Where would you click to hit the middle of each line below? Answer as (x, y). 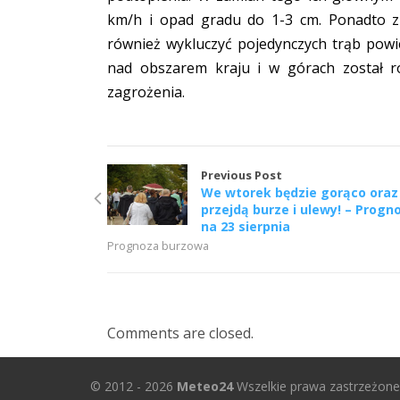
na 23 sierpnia (246, 227)
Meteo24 (204, 387)
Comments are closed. (181, 333)
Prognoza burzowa (158, 246)
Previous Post (242, 175)
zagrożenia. (146, 92)
